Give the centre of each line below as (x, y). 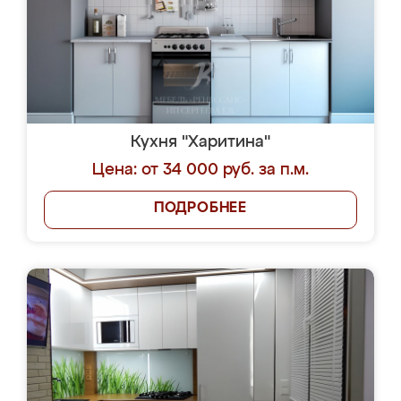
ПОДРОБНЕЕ (200, 209)
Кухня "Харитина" (200, 142)
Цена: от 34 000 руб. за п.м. (200, 170)
